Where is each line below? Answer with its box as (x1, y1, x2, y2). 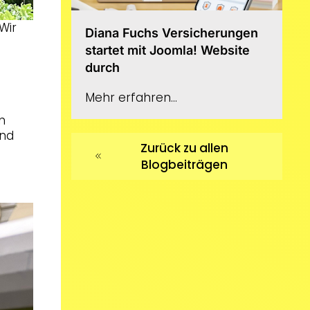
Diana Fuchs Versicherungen (85, 25, 259, 40)
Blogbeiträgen (141, 156, 228, 173)
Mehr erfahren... (85, 89, 178, 106)
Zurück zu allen (140, 139, 229, 156)
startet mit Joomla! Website (85, 42, 250, 57)
